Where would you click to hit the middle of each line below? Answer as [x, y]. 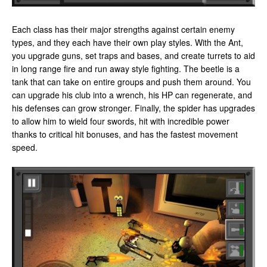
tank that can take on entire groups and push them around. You [131, 82]
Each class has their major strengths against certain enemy [123, 29]
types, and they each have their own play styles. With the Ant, [128, 42]
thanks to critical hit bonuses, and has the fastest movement [125, 134]
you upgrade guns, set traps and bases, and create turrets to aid [133, 55]
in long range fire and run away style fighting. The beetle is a [126, 69]
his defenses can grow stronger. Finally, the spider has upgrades [133, 108]
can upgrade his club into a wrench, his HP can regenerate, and [132, 95]
